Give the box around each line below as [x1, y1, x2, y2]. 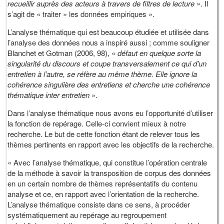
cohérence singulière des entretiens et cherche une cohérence [7, 79, 210, 90]
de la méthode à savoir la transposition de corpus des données [7, 167, 211, 178]
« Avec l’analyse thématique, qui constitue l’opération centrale [7, 157, 207, 168]
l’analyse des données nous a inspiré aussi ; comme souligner [7, 37, 210, 48]
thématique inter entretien [7, 89, 92, 100]
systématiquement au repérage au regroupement [7, 209, 167, 220]
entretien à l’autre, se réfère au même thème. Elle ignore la [7, 68, 197, 79]
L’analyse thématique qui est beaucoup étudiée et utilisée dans [7, 26, 209, 37]
